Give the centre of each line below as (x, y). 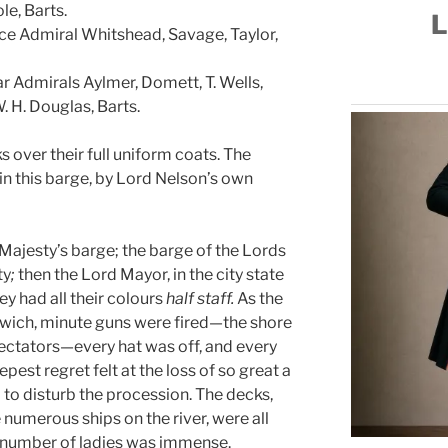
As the (260, 298)
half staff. (201, 298)
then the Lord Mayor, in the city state (151, 274)
